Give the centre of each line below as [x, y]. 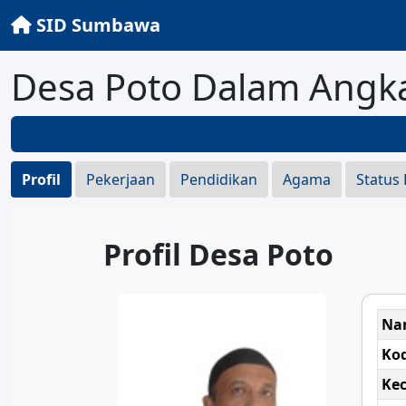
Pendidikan [219, 179]
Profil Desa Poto [218, 254]
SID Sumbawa [96, 25]
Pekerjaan [121, 179]
